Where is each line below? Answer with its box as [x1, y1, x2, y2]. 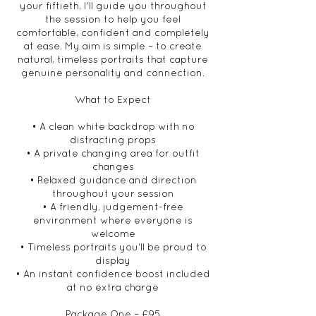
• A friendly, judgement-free [42, 201, 183, 212]
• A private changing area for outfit [26, 147, 200, 159]
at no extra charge [67, 281, 159, 293]
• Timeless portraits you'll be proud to [19, 241, 207, 253]
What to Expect [75, 94, 151, 105]
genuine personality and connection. [21, 67, 205, 78]
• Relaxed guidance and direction [29, 174, 197, 186]
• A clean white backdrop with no [31, 121, 195, 132]
